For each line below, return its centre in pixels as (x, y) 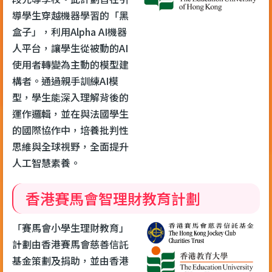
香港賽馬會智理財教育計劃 (113, 198)
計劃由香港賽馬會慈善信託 (70, 244)
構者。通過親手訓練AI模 (65, 80)
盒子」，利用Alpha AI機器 (70, 31)
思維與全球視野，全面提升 (70, 146)
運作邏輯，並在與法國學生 (70, 113)
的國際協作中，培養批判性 (70, 130)
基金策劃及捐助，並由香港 (70, 260)
